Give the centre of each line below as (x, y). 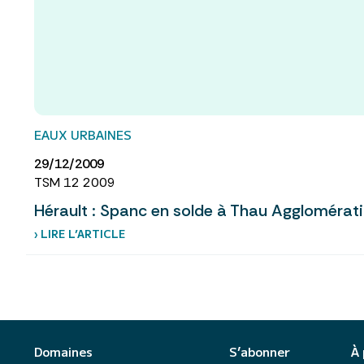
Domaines (63, 352)
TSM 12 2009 (75, 183)
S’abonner (260, 352)
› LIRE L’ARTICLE (80, 234)
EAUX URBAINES (83, 135)
